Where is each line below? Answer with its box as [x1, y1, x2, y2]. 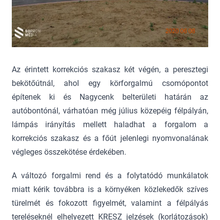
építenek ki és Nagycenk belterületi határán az [12, 92, 208, 102]
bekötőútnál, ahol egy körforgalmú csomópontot [12, 79, 208, 88]
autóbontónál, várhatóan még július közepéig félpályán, [12, 106, 208, 116]
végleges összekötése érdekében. [12, 147, 126, 157]
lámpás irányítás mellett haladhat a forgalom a [12, 120, 208, 130]
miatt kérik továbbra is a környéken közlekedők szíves [12, 185, 208, 194]
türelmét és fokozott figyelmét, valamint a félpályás [12, 198, 208, 208]
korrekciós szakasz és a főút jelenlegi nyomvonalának [12, 134, 208, 143]
